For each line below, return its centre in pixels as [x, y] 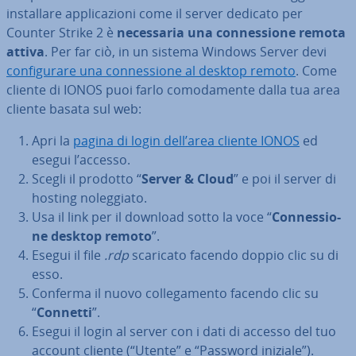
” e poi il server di [285, 179]
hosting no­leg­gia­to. [89, 198]
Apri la [52, 141]
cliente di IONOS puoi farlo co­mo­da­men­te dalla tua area [173, 90]
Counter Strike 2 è [62, 33]
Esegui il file [68, 255]
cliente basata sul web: [74, 109]
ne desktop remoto [92, 236]
